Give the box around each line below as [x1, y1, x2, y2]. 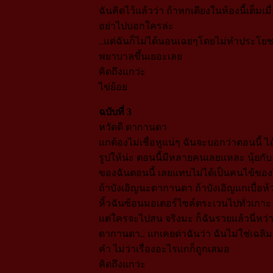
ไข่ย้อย [98, 81, 127, 92]
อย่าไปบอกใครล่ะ [98, 20, 174, 31]
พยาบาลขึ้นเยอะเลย [98, 51, 182, 62]
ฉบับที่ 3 [98, 106, 132, 117]
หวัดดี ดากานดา [98, 121, 167, 132]
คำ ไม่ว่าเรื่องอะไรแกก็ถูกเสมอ [98, 243, 230, 254]
